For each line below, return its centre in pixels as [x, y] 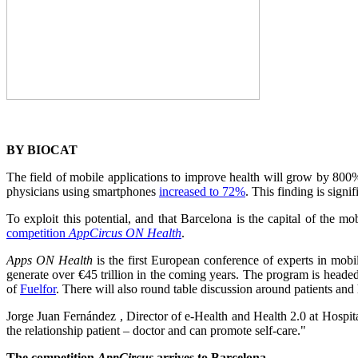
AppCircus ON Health [125, 233]
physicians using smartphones [83, 192]
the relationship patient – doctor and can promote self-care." [156, 331]
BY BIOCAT [42, 150]
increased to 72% [202, 192]
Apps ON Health [52, 261]
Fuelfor [38, 289]
